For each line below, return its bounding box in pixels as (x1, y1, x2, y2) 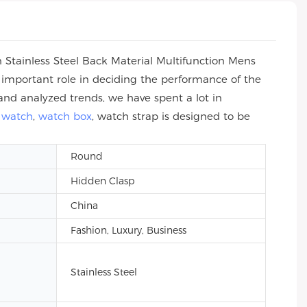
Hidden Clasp (71, 175, 134, 187)
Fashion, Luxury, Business (71, 224, 186, 236)
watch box (38, 110, 92, 123)
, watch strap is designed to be (92, 110, 250, 123)
